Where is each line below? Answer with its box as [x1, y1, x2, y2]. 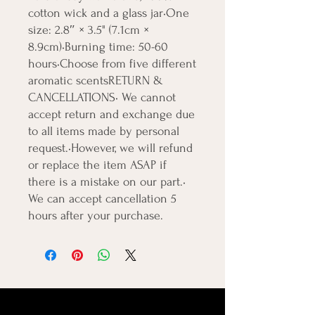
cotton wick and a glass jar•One [28, 6, 189, 20]
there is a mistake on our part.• [28, 175, 186, 189]
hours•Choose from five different [28, 57, 196, 71]
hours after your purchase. [28, 209, 163, 223]
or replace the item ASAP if [28, 158, 167, 172]
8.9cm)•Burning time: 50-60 [28, 40, 168, 54]
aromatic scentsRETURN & [28, 74, 163, 88]
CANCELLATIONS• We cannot [28, 91, 176, 105]
